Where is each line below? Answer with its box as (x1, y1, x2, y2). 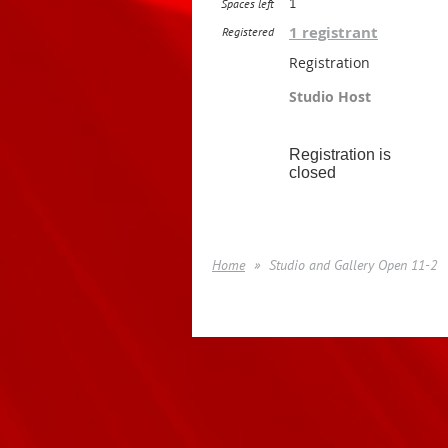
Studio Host (289, 87, 371, 106)
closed (289, 164, 336, 181)
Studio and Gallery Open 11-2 (269, 256, 437, 274)
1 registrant (289, 22, 378, 43)
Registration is (289, 146, 391, 163)
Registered (222, 24, 274, 39)
